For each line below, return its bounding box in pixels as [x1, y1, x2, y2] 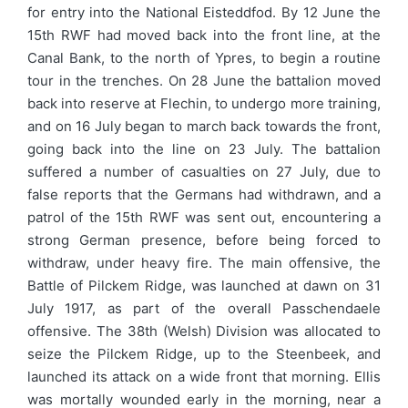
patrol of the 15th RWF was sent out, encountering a [27, 209, 381, 226]
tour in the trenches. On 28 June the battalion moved [27, 72, 381, 89]
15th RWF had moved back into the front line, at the [27, 26, 381, 44]
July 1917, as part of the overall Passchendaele [27, 300, 381, 317]
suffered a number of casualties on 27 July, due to [27, 163, 381, 180]
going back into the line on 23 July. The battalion [27, 140, 381, 158]
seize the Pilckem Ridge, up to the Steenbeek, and [27, 345, 381, 362]
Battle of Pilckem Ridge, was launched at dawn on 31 [27, 277, 381, 294]
